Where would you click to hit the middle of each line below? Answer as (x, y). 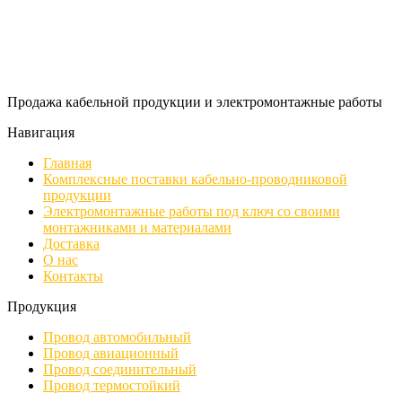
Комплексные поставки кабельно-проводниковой (195, 179)
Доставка (71, 244)
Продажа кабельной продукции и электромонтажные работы (195, 102)
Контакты (73, 276)
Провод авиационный (111, 354)
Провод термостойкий (112, 386)
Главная (67, 163)
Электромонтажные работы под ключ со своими (192, 212)
